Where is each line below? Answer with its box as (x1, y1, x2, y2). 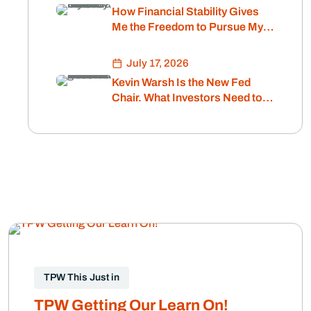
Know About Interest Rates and (112, 106, 268, 119)
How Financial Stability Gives (112, 5, 259, 17)
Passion (112, 35, 154, 48)
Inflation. (112, 121, 157, 134)
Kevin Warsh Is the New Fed (112, 76, 251, 88)
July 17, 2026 (126, 57, 189, 69)
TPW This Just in (44, 271, 119, 283)
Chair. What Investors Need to (112, 91, 262, 103)
